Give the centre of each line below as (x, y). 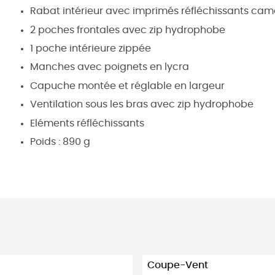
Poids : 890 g (60, 141)
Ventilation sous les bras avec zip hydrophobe (142, 105)
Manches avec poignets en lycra (110, 67)
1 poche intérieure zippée (91, 48)
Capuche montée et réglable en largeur (127, 86)
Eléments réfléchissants (87, 123)
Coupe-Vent (178, 265)
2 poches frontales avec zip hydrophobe (128, 30)
